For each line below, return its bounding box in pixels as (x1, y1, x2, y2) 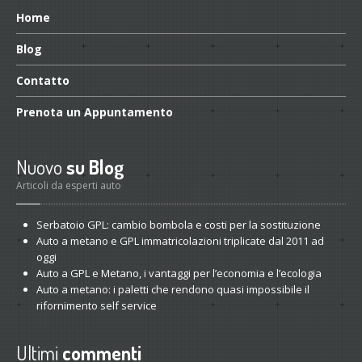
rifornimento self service (36, 298, 157, 313)
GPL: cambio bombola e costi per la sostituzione (85, 217, 321, 232)
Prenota (16, 104, 63, 120)
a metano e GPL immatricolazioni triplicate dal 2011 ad (59, 234, 324, 248)
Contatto (16, 73, 69, 88)
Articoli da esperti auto (16, 179, 121, 192)
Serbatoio (36, 217, 85, 232)
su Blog (62, 154, 124, 179)
